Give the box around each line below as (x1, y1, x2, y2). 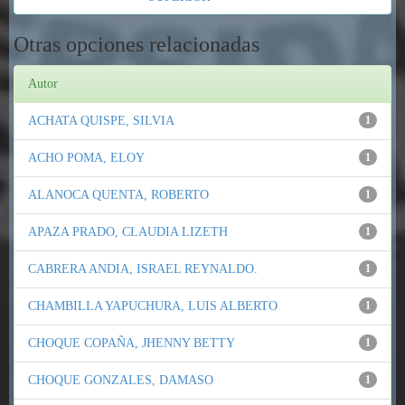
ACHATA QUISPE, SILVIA (28, 114, 174, 127)
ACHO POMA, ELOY (28, 151, 145, 165)
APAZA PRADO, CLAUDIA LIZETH (28, 225, 228, 239)
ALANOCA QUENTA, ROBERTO (28, 188, 209, 202)
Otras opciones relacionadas (14, 33, 259, 56)
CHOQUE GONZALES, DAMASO (28, 373, 213, 387)
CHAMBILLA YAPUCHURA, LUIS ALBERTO (28, 299, 278, 313)
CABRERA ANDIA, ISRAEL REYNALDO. (28, 262, 258, 276)
